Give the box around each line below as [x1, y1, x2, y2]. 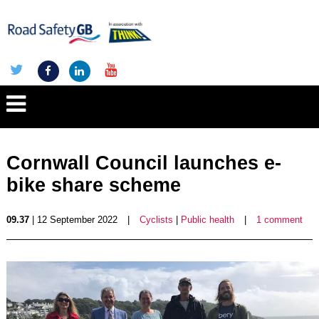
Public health [180, 214, 234, 225]
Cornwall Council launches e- [6, 152, 281, 174]
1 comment [256, 214, 303, 225]
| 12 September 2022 [28, 214, 117, 225]
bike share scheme [6, 174, 181, 196]
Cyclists [139, 214, 173, 225]
